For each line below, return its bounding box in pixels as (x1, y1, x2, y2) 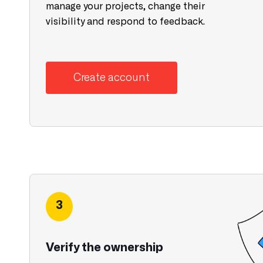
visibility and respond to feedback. (46, 17, 205, 26)
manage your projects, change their (46, 2, 205, 11)
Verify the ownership (46, 242, 163, 254)
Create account (73, 72, 150, 83)
